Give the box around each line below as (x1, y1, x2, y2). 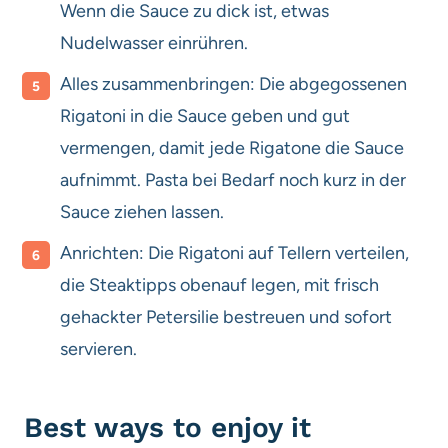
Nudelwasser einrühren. (60, 31, 248, 54)
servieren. (60, 337, 137, 360)
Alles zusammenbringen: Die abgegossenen (60, 72, 407, 95)
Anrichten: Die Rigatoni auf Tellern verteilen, (60, 241, 409, 264)
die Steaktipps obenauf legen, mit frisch (60, 273, 379, 296)
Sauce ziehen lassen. (60, 200, 224, 223)
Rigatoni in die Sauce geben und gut (60, 104, 350, 127)
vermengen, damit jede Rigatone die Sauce (60, 136, 404, 159)
